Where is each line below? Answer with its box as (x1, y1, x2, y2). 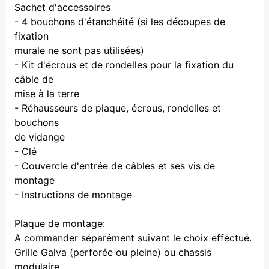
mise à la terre (14, 87, 79, 100)
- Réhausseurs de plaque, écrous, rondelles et (14, 101, 221, 114)
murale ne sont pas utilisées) (14, 44, 144, 56)
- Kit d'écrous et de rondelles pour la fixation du (14, 58, 234, 71)
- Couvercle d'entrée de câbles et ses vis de (14, 159, 215, 172)
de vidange (14, 130, 65, 143)
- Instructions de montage (14, 188, 132, 201)
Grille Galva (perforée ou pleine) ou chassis (14, 246, 211, 258)
